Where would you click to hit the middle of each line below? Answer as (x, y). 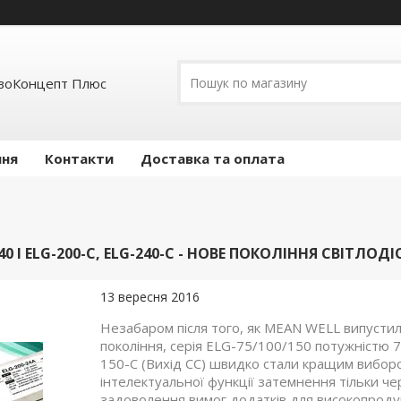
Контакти (79, 159)
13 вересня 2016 (150, 297)
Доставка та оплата (213, 159)
